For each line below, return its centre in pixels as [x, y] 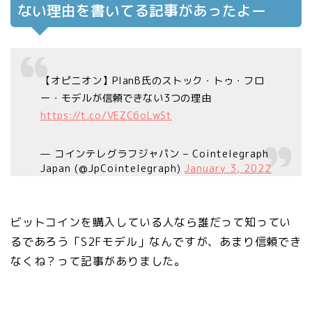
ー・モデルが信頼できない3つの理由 [126, 98]
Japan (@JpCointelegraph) [113, 168]
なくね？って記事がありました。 [98, 261]
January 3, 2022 [228, 168]
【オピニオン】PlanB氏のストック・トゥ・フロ [153, 80]
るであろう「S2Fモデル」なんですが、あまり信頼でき [156, 241]
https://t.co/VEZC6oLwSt [106, 115]
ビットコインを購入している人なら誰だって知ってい [151, 222]
